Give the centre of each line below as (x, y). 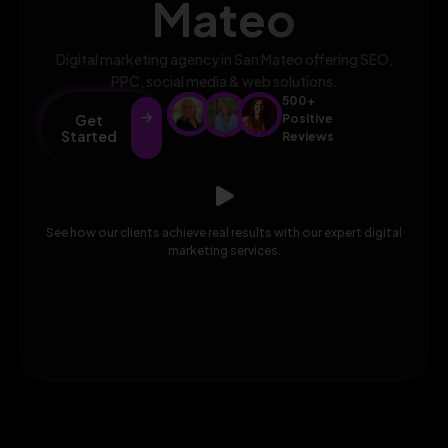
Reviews (307, 136)
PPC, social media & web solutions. (224, 80)
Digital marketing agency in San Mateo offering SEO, (224, 58)
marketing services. (224, 250)
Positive (307, 118)
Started (88, 135)
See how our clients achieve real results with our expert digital (224, 232)
